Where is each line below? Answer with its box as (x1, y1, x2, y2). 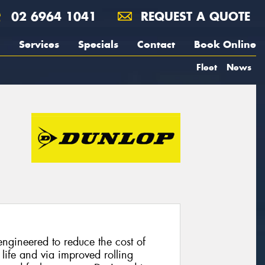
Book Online (194, 38, 256, 51)
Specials (78, 38, 118, 51)
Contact (137, 38, 175, 51)
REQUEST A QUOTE (137, 9, 250, 24)
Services (19, 38, 59, 51)
